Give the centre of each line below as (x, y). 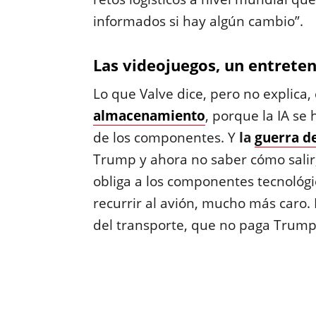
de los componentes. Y (164, 138)
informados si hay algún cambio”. (198, 21)
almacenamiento (149, 116)
